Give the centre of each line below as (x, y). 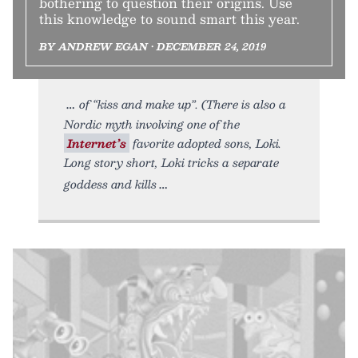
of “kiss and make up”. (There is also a (183, 104)
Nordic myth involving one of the (152, 124)
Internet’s (97, 143)
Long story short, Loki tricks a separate (171, 163)
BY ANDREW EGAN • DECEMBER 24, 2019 (153, 47)
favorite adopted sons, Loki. (205, 143)
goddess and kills (110, 184)
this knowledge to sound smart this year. (169, 19)
